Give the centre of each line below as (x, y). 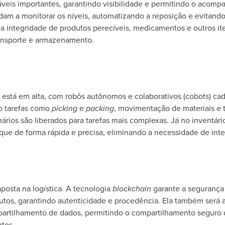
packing (100, 108)
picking (65, 108)
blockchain (133, 189)
